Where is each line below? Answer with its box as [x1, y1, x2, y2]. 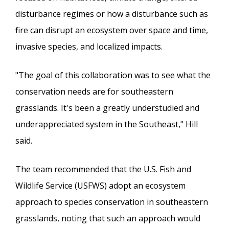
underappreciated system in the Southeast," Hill [15, 118, 198, 130]
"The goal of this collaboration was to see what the [15, 69, 211, 81]
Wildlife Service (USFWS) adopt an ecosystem [15, 179, 186, 191]
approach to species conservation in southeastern [15, 196, 208, 208]
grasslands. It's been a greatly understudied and [15, 102, 199, 113]
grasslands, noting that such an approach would [15, 212, 200, 224]
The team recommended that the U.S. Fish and [15, 163, 191, 175]
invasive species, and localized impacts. [15, 40, 163, 52]
